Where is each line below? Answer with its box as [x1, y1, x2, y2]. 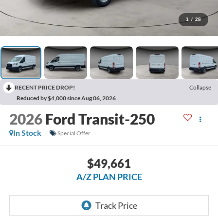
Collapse [189, 84, 211, 91]
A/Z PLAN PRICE [76, 171, 142, 182]
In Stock [13, 128, 41, 138]
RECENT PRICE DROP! [15, 84, 75, 91]
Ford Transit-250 [45, 110, 155, 128]
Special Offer [57, 129, 91, 137]
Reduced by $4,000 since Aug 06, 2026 [17, 94, 116, 102]
